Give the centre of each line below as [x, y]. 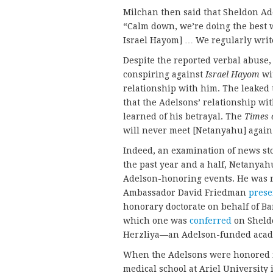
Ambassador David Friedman [186, 193]
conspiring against [164, 74]
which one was [156, 221]
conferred [211, 221]
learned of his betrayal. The [184, 116]
